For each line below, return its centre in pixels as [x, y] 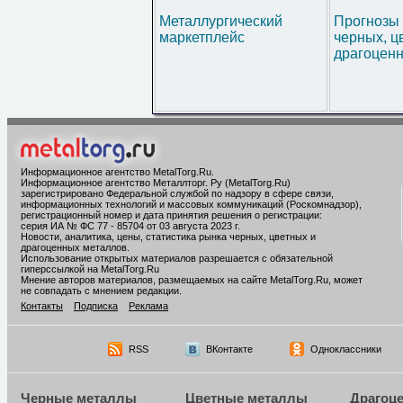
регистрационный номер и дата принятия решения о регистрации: [171, 215]
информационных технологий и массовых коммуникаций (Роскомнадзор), [191, 204]
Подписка [96, 306]
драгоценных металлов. [75, 247]
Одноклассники [345, 349]
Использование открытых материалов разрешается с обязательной [177, 258]
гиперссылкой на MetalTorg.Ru [90, 269]
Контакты [42, 306]
